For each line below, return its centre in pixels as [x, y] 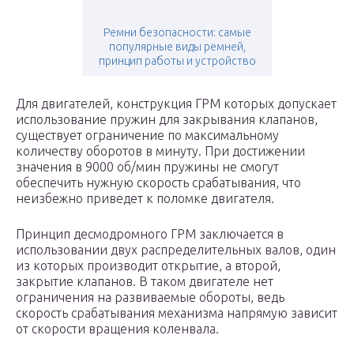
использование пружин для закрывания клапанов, [167, 120]
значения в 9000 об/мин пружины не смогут [147, 167]
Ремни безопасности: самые [177, 33]
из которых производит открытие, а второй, [148, 266]
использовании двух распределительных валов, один [176, 250]
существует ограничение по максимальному [147, 136]
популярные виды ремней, [177, 47]
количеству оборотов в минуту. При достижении [160, 151]
